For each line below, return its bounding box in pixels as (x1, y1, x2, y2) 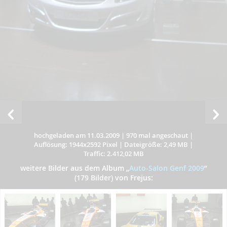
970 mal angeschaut (126, 131, 188, 140)
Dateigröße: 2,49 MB (124, 140, 188, 149)
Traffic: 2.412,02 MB (83, 149, 144, 159)
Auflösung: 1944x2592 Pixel (34, 140, 118, 149)
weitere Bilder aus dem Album (20, 163, 126, 173)
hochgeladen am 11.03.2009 (34, 131, 120, 140)
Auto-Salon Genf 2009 (129, 163, 204, 173)
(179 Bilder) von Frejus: (74, 173, 153, 183)
